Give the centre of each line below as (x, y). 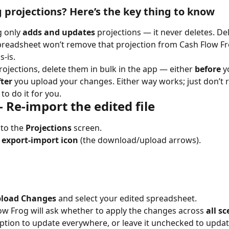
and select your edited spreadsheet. (127, 198)
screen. (87, 128)
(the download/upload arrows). (140, 140)
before (208, 69)
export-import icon (40, 140)
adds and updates (59, 32)
